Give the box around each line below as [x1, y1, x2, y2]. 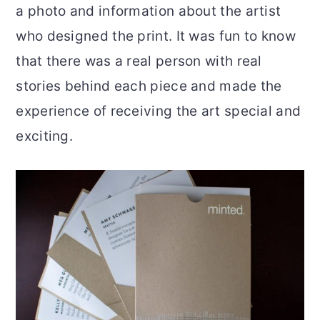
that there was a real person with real [16, 53, 262, 70]
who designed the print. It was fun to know [16, 28, 296, 45]
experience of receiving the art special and [16, 103, 301, 120]
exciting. [16, 128, 74, 145]
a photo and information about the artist [16, 3, 281, 20]
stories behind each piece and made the [16, 78, 282, 95]
